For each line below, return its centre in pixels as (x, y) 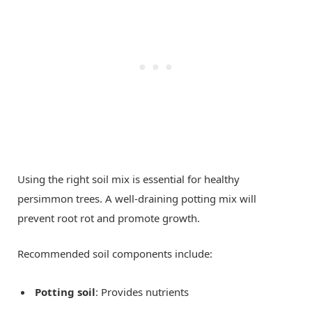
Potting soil (65, 291)
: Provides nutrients (142, 291)
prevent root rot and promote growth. (109, 218)
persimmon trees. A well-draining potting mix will (137, 198)
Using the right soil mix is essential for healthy (128, 179)
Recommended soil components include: (115, 253)
